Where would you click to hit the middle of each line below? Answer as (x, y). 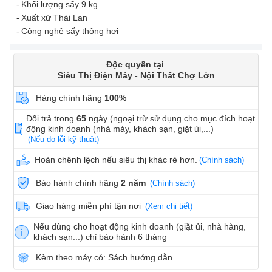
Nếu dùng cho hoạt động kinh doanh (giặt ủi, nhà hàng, (140, 227)
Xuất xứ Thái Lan (54, 18)
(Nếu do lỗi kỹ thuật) (64, 140)
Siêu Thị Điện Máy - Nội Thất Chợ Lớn (136, 76)
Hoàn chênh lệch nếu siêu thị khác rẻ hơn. (116, 160)
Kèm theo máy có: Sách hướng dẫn (104, 258)
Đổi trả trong (52, 119)
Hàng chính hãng (70, 98)
